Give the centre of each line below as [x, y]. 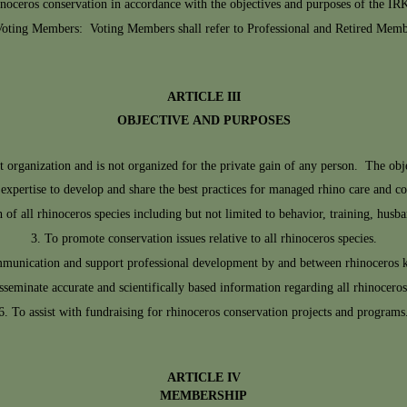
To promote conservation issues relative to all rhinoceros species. [210, 239]
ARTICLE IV [203, 378]
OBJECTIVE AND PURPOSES [203, 121]
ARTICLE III [203, 98]
